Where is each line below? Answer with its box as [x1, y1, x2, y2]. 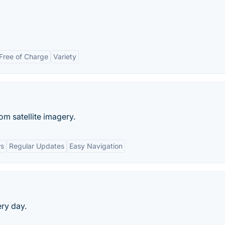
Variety [53, 52, 76, 61]
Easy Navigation [69, 142, 123, 150]
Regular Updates [9, 142, 64, 150]
